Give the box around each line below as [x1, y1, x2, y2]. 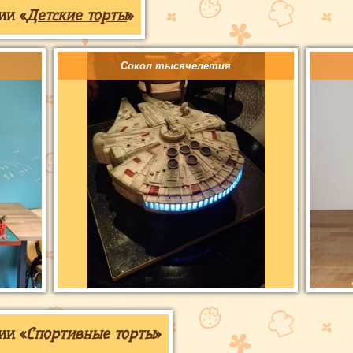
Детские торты [26, 6, 127, 24]
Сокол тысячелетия [121, 60, 231, 72]
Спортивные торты [26, 325, 154, 343]
